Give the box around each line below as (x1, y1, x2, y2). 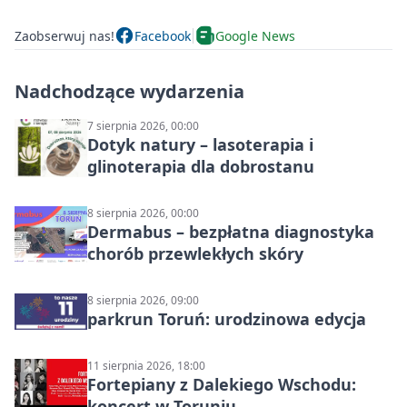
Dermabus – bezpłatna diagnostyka (87, 221, 374, 243)
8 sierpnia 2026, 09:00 (87, 293, 199, 309)
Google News (215, 26, 295, 45)
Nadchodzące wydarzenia (15, 79, 244, 104)
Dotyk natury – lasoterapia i (87, 134, 313, 156)
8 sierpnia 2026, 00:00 (87, 205, 199, 222)
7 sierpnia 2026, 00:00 (87, 118, 199, 134)
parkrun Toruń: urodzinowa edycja (87, 308, 366, 331)
